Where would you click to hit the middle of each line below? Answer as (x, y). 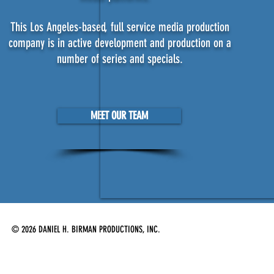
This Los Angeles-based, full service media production (120, 27)
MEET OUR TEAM (119, 116)
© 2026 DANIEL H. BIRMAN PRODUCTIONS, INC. (86, 229)
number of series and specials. (120, 59)
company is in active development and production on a (120, 43)
